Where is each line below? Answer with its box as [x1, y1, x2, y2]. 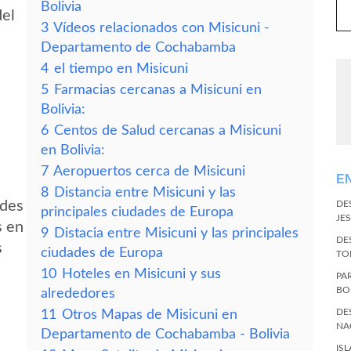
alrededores [41, 287, 115, 300]
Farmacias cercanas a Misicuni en [54, 83, 262, 96]
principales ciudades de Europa [41, 205, 233, 219]
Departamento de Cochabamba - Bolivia [41, 327, 290, 341]
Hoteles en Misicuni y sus [62, 267, 221, 280]
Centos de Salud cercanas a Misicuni [54, 124, 281, 137]
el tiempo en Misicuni [54, 62, 188, 75]
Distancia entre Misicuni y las [54, 186, 236, 199]
